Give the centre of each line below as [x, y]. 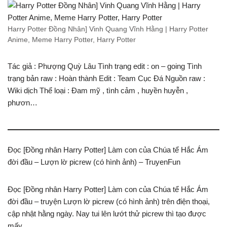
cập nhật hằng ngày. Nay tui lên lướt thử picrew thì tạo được [107, 213]
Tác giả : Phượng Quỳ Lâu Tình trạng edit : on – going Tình [105, 66]
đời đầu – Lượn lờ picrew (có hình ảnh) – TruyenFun [94, 162]
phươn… [23, 102]
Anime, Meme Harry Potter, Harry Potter [72, 40]
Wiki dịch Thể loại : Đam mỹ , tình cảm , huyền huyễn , [98, 90]
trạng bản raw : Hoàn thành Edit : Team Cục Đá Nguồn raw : [106, 78]
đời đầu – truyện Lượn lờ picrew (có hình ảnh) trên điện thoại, [109, 201]
